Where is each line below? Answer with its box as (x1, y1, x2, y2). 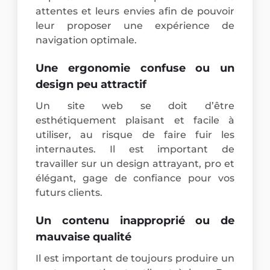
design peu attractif (36, 77, 147, 91)
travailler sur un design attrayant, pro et (36, 157, 234, 169)
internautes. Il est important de (36, 143, 234, 155)
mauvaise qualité (36, 230, 132, 243)
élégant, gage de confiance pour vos (36, 172, 234, 184)
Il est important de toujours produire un (36, 252, 234, 264)
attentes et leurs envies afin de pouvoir (36, 5, 234, 17)
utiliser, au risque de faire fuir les (36, 128, 234, 140)
